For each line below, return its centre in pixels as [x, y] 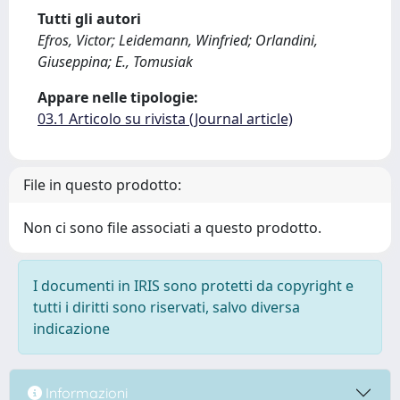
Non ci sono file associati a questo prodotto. [172, 228]
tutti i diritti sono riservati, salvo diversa [167, 307]
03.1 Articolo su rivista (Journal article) [165, 119]
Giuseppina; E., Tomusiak [115, 62]
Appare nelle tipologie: [118, 97]
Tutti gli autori [89, 19]
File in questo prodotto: [102, 185]
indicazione [71, 329]
